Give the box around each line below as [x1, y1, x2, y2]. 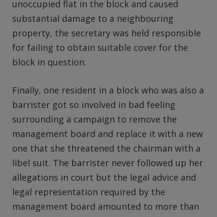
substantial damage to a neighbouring [12, 12, 173, 24]
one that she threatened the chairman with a [12, 142, 201, 154]
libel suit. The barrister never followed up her [12, 156, 203, 169]
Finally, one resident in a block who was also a [12, 84, 204, 96]
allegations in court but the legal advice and [12, 171, 196, 183]
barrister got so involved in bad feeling [12, 98, 175, 110]
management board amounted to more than [12, 200, 199, 212]
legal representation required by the [12, 186, 165, 198]
